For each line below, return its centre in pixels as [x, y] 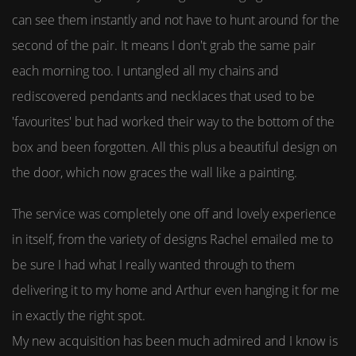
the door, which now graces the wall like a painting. [156, 172]
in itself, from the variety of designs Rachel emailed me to [172, 239]
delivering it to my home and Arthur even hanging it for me [176, 290]
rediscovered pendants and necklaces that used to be [163, 96]
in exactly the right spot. [80, 315]
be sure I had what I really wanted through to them [153, 265]
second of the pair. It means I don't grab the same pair [164, 45]
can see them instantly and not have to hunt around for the [176, 20]
